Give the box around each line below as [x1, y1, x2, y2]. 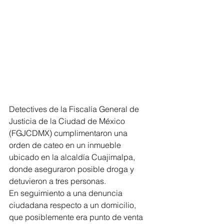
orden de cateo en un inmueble [9, 139, 123, 150]
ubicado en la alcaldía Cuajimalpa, [9, 151, 137, 162]
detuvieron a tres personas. [9, 175, 106, 186]
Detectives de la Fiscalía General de [9, 103, 141, 114]
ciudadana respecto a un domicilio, [9, 199, 138, 210]
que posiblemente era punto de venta [9, 211, 145, 222]
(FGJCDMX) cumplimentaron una [9, 127, 129, 138]
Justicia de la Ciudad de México [9, 115, 127, 126]
